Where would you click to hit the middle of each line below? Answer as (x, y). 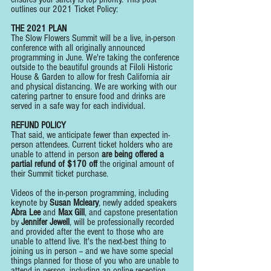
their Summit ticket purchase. (60, 174)
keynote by (30, 203)
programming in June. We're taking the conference (96, 58)
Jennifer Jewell (45, 222)
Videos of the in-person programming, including (91, 193)
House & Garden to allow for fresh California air (92, 77)
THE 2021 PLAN (39, 29)
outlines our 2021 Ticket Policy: (64, 9)
